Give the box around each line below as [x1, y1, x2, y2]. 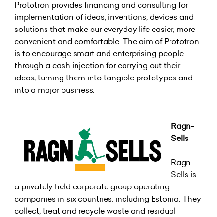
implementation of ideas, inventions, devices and [15, 11, 194, 22]
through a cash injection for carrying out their [15, 60, 180, 71]
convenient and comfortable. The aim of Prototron [15, 35, 199, 46]
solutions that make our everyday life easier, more [15, 23, 195, 34]
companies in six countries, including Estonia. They [15, 193, 201, 204]
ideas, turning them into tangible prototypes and [15, 72, 193, 83]
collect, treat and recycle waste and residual [15, 205, 176, 216]
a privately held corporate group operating [15, 181, 170, 192]
